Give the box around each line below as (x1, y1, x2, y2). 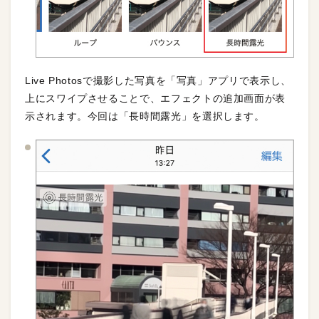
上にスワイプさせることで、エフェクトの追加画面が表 (25, 92, 286, 104)
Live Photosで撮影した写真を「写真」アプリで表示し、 (25, 74, 291, 86)
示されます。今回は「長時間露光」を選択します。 (25, 110, 265, 122)
